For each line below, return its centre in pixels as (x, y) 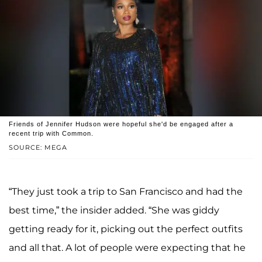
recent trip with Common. (51, 133)
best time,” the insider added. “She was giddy (114, 210)
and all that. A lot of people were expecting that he (127, 247)
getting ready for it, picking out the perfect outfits (126, 229)
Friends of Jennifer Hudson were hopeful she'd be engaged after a (121, 124)
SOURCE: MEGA (38, 147)
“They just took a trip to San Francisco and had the (126, 191)
